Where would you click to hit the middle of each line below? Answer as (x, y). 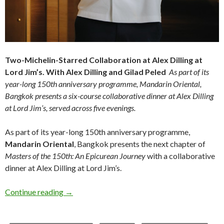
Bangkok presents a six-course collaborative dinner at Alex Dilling (109, 95)
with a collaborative (180, 155)
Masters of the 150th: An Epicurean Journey (75, 155)
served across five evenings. (92, 107)
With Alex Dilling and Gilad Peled (107, 71)
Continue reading (35, 191)
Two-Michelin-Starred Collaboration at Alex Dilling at (104, 59)
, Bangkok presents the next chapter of (140, 143)
